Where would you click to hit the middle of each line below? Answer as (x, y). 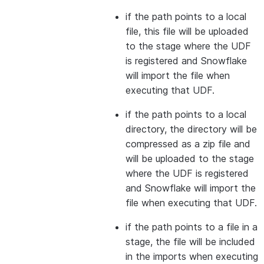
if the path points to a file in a (192, 227)
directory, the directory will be (191, 129)
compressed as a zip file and (188, 144)
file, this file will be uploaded (187, 31)
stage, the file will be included (190, 242)
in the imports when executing (192, 256)
